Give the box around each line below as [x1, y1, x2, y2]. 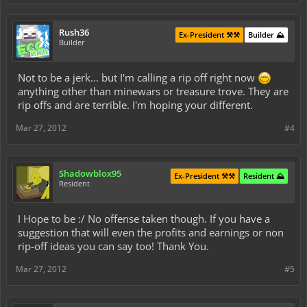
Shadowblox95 [59, 167, 121, 180]
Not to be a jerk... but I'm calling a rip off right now [18, 71, 258, 84]
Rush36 [59, 26, 89, 38]
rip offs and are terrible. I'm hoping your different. [18, 98, 253, 112]
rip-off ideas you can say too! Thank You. [18, 239, 209, 253]
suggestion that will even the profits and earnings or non [18, 225, 284, 239]
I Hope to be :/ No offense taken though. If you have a [18, 212, 270, 225]
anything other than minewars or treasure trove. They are [18, 84, 288, 98]
